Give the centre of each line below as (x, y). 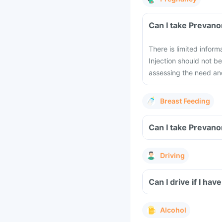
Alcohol (173, 210)
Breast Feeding (185, 101)
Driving (172, 155)
